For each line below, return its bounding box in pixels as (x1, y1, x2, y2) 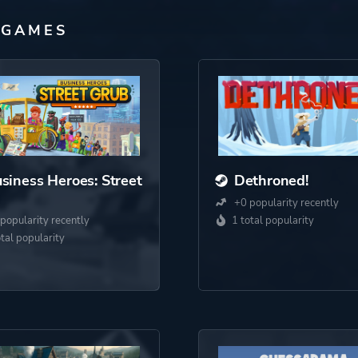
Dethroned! (233, 171, 308, 190)
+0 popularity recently (231, 196, 339, 210)
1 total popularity (231, 213, 314, 228)
